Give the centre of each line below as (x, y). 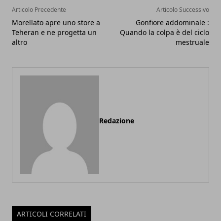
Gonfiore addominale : (172, 22)
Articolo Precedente (39, 9)
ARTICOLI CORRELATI (52, 214)
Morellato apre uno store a (56, 22)
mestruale (192, 42)
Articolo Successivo (183, 9)
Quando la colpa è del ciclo (165, 32)
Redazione (117, 120)
